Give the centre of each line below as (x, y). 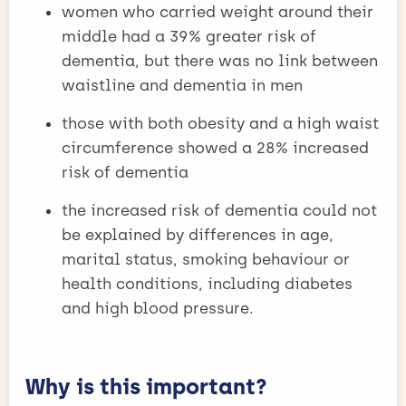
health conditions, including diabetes (207, 284)
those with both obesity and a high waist (220, 123)
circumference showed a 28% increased (215, 148)
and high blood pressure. (158, 308)
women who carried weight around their (217, 12)
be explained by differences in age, (198, 235)
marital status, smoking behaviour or (206, 259)
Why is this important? (146, 387)
